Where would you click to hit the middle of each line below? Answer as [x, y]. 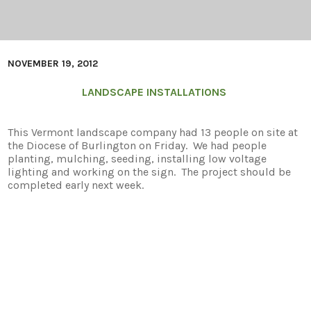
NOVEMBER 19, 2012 [53, 64]
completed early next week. [76, 185]
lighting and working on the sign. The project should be [150, 172]
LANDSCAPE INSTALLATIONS [154, 92]
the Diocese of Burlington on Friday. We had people [137, 145]
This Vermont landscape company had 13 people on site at [153, 132]
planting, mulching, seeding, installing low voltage [137, 159]
